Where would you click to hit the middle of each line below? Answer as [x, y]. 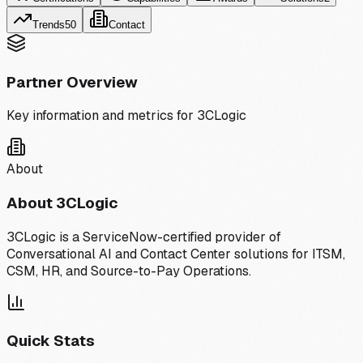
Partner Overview [72, 82]
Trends [49, 24]
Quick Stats [51, 341]
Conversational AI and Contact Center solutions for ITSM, [176, 254]
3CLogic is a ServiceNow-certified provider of [144, 237]
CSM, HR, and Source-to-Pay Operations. [129, 271]
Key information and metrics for [102, 116]
